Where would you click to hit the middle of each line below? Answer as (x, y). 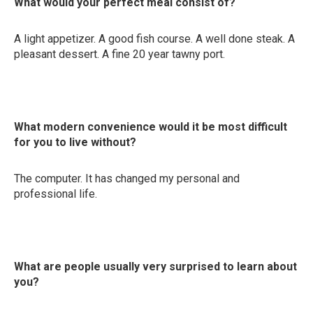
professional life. (56, 194)
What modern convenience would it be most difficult (151, 127)
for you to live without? (75, 142)
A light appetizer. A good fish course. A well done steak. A (154, 39)
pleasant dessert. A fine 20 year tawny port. (119, 54)
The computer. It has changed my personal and (127, 179)
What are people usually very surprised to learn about (155, 267)
